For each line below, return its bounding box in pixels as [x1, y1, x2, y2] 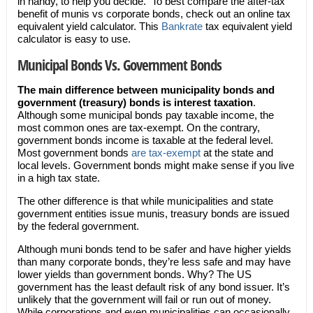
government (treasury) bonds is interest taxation [17, 96, 253, 108]
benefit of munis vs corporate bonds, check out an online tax [17, 8, 291, 20]
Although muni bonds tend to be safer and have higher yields [17, 243, 291, 255]
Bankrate [158, 20, 203, 32]
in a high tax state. [17, 172, 100, 184]
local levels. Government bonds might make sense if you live [17, 159, 294, 171]
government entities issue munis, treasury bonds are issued [17, 208, 289, 219]
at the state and [203, 147, 273, 159]
